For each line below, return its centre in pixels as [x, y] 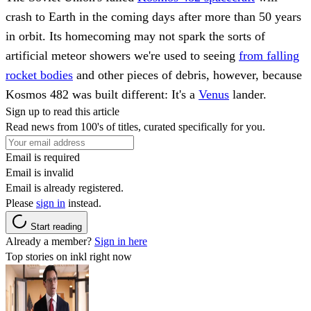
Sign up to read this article [62, 111]
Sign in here [121, 241]
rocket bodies [39, 75]
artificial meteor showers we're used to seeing [122, 55]
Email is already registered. [65, 187]
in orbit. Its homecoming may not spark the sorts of [135, 36]
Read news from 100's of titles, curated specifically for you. [135, 126]
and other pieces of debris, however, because [187, 75]
